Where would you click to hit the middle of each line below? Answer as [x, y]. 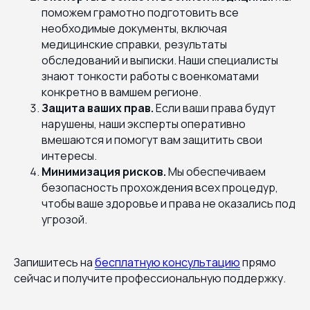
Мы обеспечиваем [216, 171]
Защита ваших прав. [99, 108]
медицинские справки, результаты [134, 44]
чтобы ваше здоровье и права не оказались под [168, 203]
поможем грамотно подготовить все [140, 12]
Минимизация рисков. [104, 171]
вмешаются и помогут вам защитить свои [152, 139]
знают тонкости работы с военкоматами [150, 76]
